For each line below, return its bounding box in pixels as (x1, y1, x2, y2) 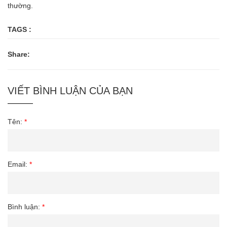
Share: (8, 50, 30, 59)
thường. (8, 2, 33, 10)
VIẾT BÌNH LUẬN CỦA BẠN (8, 85, 133, 97)
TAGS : (8, 25, 31, 34)
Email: (8, 160, 29, 169)
